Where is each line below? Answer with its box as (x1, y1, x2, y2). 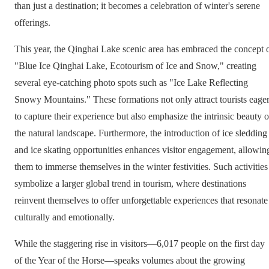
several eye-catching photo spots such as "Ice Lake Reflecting (14, 77, 248, 88)
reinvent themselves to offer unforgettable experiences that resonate (14, 195, 268, 205)
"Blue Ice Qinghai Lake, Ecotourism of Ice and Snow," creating (14, 60, 256, 71)
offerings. (14, 17, 50, 28)
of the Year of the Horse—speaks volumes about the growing (14, 255, 245, 265)
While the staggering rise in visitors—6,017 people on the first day (14, 238, 265, 249)
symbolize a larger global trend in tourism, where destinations (14, 178, 246, 189)
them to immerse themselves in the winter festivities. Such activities (14, 161, 268, 172)
